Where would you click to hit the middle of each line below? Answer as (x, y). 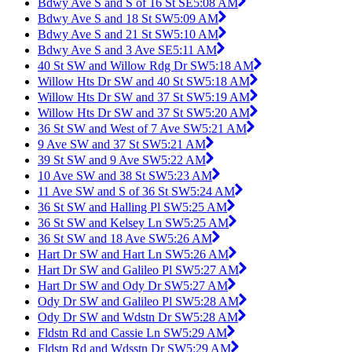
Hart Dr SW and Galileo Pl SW (116, 270)
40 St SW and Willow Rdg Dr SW (123, 66)
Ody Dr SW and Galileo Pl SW (116, 302)
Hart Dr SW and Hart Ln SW (111, 255)
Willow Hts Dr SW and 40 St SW (121, 82)
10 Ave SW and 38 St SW (103, 176)
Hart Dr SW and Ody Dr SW (110, 286)
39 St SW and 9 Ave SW (99, 160)
